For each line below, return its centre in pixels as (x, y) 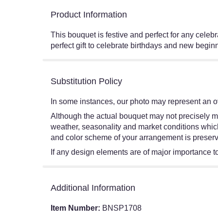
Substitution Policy (86, 82)
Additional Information (93, 188)
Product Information (89, 15)
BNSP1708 (122, 208)
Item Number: (76, 208)
